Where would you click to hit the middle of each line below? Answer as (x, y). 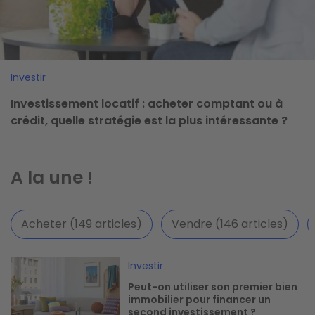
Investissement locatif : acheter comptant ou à (147, 104)
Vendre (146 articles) (230, 224)
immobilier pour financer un (200, 299)
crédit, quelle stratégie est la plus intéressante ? (149, 121)
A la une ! (52, 178)
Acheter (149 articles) (82, 224)
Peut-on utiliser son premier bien (213, 287)
